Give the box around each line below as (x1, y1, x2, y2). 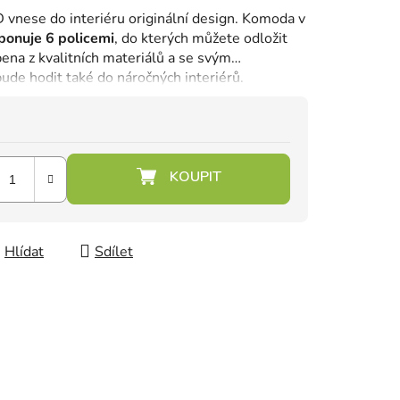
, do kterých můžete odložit (114, 29, 287, 49)
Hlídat (4, 242, 44, 262)
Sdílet (95, 242, 133, 262)
